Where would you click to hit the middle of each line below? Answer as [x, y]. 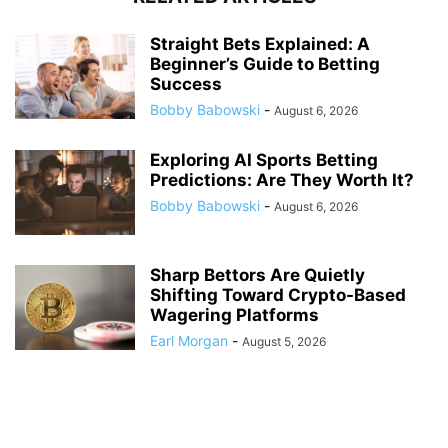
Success [186, 83]
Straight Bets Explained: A [260, 43]
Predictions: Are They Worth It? [282, 179]
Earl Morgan [189, 340]
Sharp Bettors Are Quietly [257, 274]
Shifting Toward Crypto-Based [278, 294]
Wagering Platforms [234, 314]
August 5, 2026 [284, 341]
